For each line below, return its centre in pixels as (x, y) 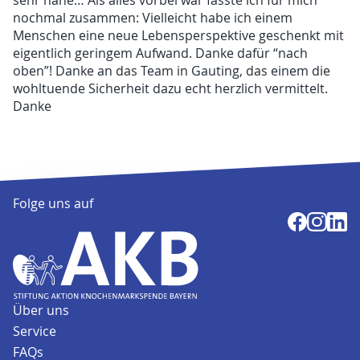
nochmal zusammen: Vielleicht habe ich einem (153, 18)
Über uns (41, 310)
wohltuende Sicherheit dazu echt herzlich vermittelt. (171, 89)
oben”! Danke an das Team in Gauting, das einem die (172, 71)
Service (35, 331)
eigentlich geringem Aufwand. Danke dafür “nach (161, 53)
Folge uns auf (53, 203)
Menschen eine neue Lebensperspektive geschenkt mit (179, 36)
